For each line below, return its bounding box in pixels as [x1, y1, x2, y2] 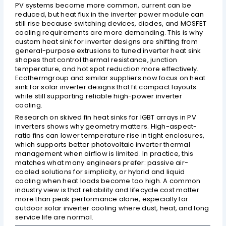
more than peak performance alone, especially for [15, 194, 189, 204]
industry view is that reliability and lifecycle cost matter [15, 185, 199, 195]
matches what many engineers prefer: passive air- [15, 158, 189, 168]
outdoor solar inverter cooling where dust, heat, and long [15, 203, 209, 213]
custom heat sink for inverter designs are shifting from [15, 36, 198, 46]
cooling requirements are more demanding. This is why [15, 27, 203, 37]
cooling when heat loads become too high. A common [15, 176, 201, 186]
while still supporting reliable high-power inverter [15, 91, 182, 101]
